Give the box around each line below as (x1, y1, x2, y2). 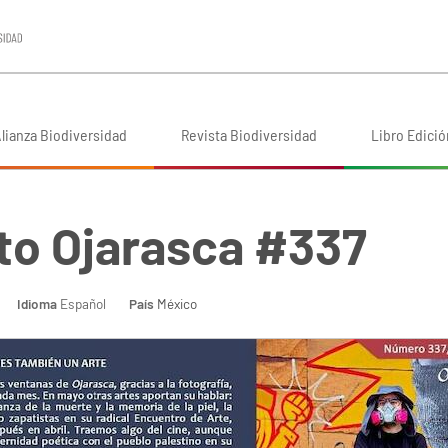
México (157, 295, 197, 313)
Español (57, 295, 106, 313)
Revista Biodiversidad (180, 125, 317, 145)
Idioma (17, 295, 57, 313)
